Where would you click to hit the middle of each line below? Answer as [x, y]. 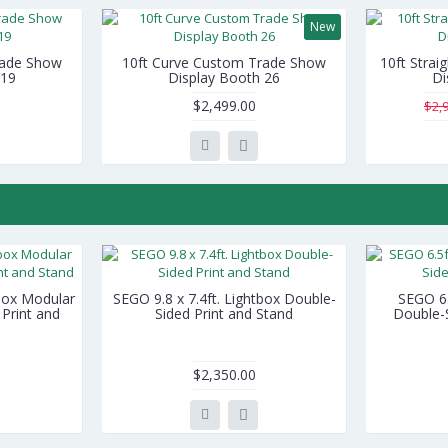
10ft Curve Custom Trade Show [224, 62]
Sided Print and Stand [224, 313]
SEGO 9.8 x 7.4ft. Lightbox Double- [224, 298]
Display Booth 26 [224, 77]
